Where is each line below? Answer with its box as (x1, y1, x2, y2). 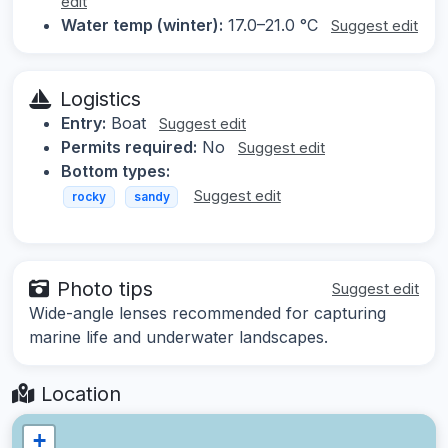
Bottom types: (61, 161, 170, 182)
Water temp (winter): (61, 15, 223, 36)
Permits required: (61, 137, 197, 158)
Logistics (60, 87, 141, 112)
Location (35, 381, 121, 406)
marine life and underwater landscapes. (29, 326, 328, 347)
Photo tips (57, 276, 153, 301)
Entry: (61, 113, 106, 134)
